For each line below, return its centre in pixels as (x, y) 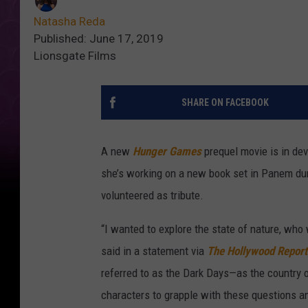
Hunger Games (167, 152)
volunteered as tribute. (152, 196)
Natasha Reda (69, 22)
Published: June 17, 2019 (99, 39)
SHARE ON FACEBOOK (225, 103)
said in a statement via (154, 251)
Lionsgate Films (75, 56)
